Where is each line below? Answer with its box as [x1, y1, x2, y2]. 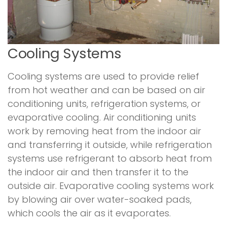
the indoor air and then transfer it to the [8, 165, 188, 178]
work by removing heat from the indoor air [8, 124, 201, 137]
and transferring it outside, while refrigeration [8, 138, 212, 151]
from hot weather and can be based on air [8, 83, 205, 96]
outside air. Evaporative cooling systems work [8, 179, 214, 192]
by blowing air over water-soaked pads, [8, 193, 192, 206]
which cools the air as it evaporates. [8, 206, 171, 219]
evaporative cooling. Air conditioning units [8, 110, 196, 124]
